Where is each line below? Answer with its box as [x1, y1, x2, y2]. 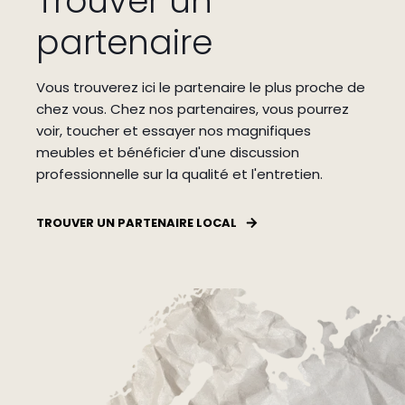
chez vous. [36, 99, 110, 118]
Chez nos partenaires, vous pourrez [110, 99, 349, 118]
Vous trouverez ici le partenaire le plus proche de [36, 78, 365, 97]
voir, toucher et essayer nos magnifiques [36, 121, 311, 140]
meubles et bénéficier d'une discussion [36, 143, 299, 162]
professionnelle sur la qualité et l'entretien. [36, 165, 323, 184]
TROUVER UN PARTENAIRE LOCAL [36, 214, 237, 231]
